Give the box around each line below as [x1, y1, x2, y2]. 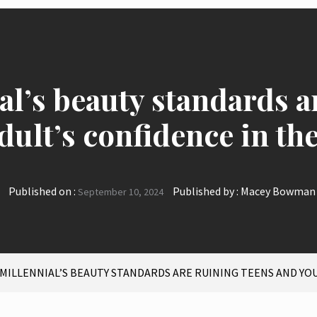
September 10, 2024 [78, 185, 163, 199]
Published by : [171, 184, 241, 199]
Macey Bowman [241, 184, 316, 199]
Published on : [8, 184, 78, 199]
